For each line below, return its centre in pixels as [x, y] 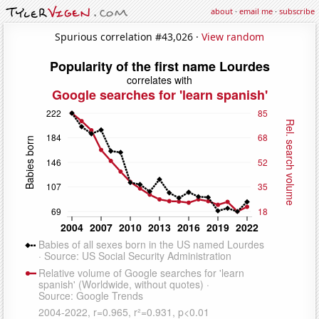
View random [233, 36]
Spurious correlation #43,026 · [128, 36]
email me [256, 11]
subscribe [297, 11]
